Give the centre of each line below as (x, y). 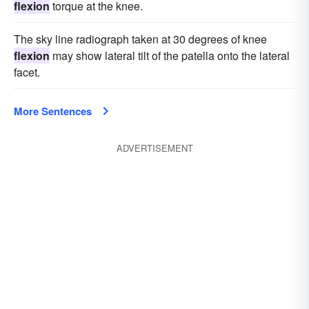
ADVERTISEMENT (154, 148)
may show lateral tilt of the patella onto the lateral (170, 56)
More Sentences (53, 111)
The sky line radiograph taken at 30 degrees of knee (140, 39)
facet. (27, 72)
